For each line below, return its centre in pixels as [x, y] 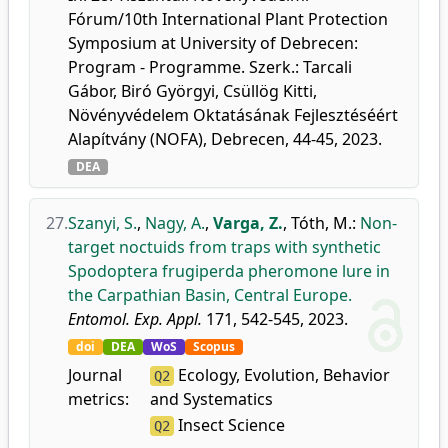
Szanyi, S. [102, 223]
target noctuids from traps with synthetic [224, 247]
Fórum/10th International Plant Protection [228, 19]
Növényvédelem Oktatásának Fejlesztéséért [233, 115]
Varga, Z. [248, 223]
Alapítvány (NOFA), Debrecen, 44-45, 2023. [225, 139]
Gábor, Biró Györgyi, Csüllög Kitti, [192, 91]
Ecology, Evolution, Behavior [281, 375]
